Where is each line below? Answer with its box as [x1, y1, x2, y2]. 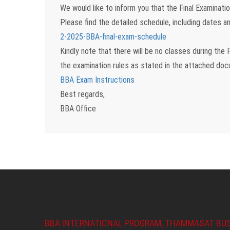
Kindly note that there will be [60, 46, 155, 56]
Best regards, [60, 89, 105, 100]
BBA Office [60, 103, 96, 114]
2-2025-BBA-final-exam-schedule [60, 31, 166, 42]
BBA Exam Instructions [60, 74, 135, 85]
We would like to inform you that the [60, 3, 179, 13]
